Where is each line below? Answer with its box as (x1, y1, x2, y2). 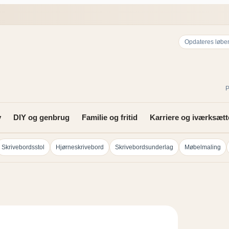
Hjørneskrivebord (56, 144, 104, 151)
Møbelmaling (185, 144, 221, 151)
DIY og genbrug (13, 113, 70, 122)
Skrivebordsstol (2, 144, 44, 151)
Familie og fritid (82, 113, 138, 122)
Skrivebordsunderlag (115, 144, 173, 151)
